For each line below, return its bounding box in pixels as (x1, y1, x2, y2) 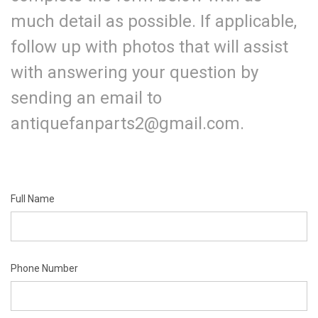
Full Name (11, 192, 55, 204)
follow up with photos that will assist (11, 36, 288, 57)
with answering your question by (11, 62, 258, 82)
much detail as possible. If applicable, (11, 11, 297, 31)
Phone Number (11, 262, 78, 274)
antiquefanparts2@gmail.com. (11, 113, 257, 133)
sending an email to (11, 87, 162, 108)
